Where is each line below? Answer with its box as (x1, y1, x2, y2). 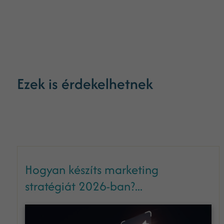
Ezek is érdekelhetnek (16, 73, 153, 94)
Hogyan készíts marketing (24, 160, 158, 178)
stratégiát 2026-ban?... (24, 177, 142, 195)
